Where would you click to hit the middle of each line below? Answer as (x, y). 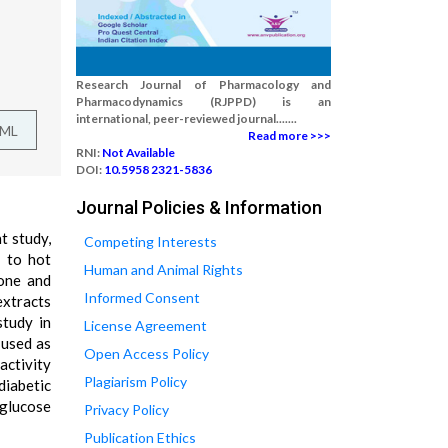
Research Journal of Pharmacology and (203, 84)
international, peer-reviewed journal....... (186, 118)
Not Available (138, 152)
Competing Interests (150, 241)
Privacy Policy (126, 409)
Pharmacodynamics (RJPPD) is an (203, 101)
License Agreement (145, 325)
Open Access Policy (146, 353)
